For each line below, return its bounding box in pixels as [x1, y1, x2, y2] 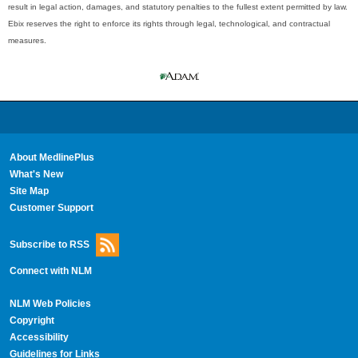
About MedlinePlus [9, 152, 94, 164]
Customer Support [9, 202, 93, 214]
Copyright [9, 314, 54, 326]
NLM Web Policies [9, 297, 91, 309]
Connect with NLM [9, 265, 92, 277]
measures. [8, 36, 46, 46]
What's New [9, 169, 63, 181]
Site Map [9, 185, 49, 197]
